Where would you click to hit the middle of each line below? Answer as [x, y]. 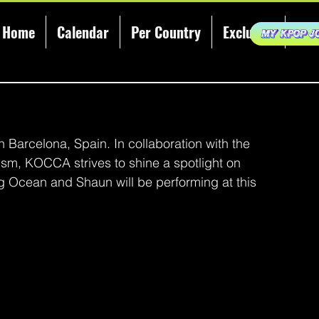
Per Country [166, 32]
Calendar [83, 32]
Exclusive [248, 32]
